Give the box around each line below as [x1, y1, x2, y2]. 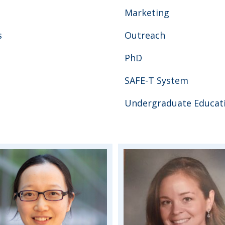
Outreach [124, 29, 165, 42]
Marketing [124, 7, 169, 19]
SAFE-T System [124, 74, 188, 87]
